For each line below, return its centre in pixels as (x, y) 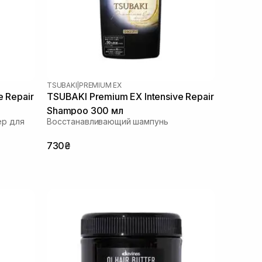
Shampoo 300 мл (85, 110)
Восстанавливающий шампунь (108, 121)
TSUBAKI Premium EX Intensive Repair (130, 96)
